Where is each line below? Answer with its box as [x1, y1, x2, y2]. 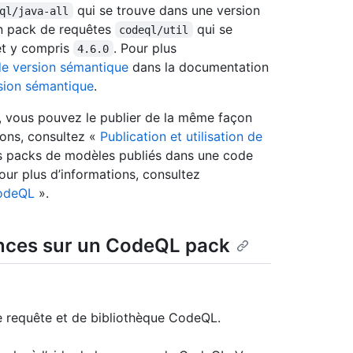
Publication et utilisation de [100, 128, 262, 144]
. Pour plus [113, 39, 180, 56]
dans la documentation [128, 58, 269, 75]
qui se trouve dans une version [72, 2, 264, 18]
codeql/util [119, 23, 189, 36]
